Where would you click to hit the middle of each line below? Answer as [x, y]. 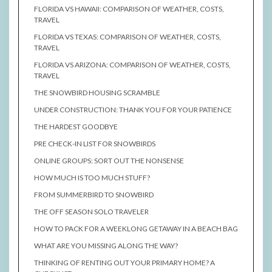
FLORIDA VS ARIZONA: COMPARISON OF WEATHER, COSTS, [132, 65]
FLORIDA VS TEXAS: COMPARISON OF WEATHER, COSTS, [127, 37]
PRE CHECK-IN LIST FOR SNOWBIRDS [95, 144]
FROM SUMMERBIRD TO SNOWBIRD [94, 195]
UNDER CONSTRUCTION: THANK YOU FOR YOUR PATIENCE [133, 110]
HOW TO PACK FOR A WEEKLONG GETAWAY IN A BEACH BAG [136, 229]
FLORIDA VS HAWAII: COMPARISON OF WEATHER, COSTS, [129, 9]
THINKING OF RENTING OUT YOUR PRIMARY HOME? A [124, 263]
